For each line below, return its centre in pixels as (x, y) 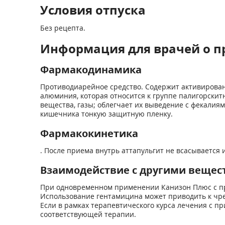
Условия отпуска (93, 10)
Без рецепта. (63, 28)
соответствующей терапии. (88, 214)
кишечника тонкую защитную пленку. (106, 114)
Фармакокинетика (89, 133)
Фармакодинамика (91, 70)
